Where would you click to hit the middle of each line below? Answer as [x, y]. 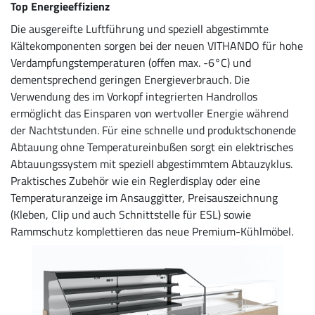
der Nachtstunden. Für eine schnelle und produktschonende [153, 130]
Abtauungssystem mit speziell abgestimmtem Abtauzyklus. [152, 163]
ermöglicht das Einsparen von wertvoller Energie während [149, 113]
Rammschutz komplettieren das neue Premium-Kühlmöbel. [152, 231]
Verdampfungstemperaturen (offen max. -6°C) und [131, 62]
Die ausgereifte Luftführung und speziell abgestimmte [140, 28]
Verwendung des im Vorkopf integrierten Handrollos [134, 96]
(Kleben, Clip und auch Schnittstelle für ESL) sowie [131, 214]
